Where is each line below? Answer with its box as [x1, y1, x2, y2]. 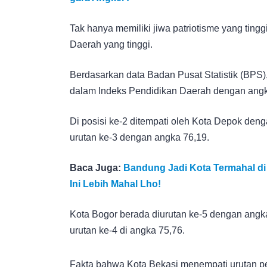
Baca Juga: [70, 162, 123, 173]
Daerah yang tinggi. [70, 39, 153, 49]
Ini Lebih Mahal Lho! [70, 178, 161, 189]
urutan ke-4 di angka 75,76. [70, 225, 185, 235]
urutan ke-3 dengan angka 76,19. [70, 132, 209, 142]
